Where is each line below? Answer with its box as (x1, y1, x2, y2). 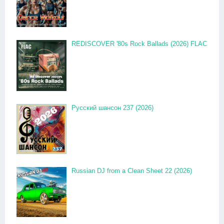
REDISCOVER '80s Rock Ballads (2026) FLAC (71, 40, 207, 47)
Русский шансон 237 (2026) (71, 104, 153, 111)
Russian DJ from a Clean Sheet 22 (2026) (71, 167, 192, 174)
